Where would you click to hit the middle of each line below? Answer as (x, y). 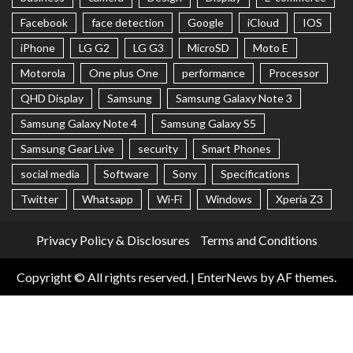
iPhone (38, 47)
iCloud (263, 22)
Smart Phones (236, 148)
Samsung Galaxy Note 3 (234, 98)
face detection (128, 22)
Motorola (43, 72)
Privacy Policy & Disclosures (113, 240)
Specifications (255, 173)
